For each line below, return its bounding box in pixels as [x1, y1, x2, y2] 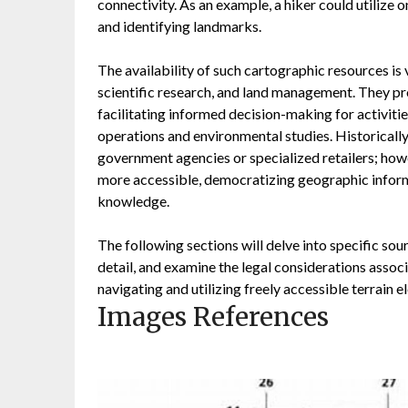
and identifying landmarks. [97, 17, 261, 36]
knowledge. [97, 192, 169, 210]
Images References [97, 301, 329, 334]
